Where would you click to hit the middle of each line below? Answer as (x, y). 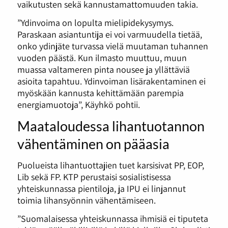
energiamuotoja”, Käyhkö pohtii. (78, 105)
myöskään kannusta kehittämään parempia (100, 93)
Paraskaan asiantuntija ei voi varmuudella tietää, (109, 34)
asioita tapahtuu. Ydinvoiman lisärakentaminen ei (111, 81)
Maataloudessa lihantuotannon (111, 126)
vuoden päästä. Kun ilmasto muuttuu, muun (102, 58)
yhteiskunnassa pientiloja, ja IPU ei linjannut (101, 188)
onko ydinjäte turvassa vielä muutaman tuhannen (112, 46)
